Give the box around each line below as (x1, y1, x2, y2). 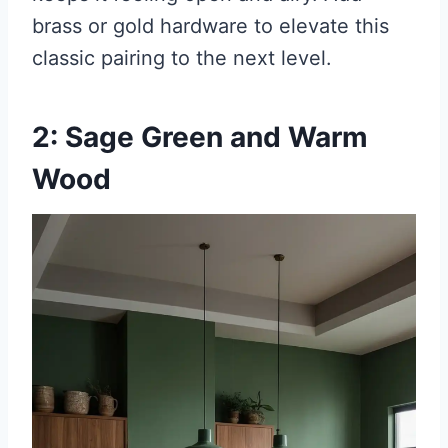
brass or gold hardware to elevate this (32, 14, 389, 39)
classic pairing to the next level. (32, 46, 332, 71)
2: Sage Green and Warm (32, 120, 368, 155)
